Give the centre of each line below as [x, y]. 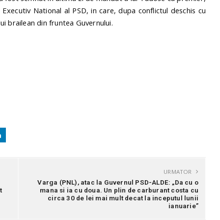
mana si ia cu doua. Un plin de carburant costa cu [119, 190]
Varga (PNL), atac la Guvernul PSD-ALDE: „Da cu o [118, 182]
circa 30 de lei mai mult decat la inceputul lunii [123, 198]
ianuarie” [183, 206]
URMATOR [179, 172]
